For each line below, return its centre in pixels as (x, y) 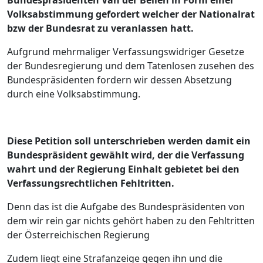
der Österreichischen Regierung (78, 235)
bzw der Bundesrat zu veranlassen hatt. (100, 28)
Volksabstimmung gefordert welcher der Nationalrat (131, 14)
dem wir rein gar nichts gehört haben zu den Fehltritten (131, 221)
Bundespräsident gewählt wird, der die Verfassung (126, 155)
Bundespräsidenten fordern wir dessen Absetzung (119, 80)
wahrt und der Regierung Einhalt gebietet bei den (123, 169)
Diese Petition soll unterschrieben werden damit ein (129, 141)
